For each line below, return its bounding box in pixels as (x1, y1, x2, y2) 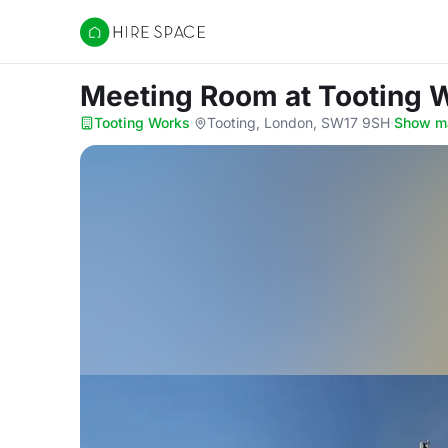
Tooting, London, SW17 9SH (207, 114, 390, 131)
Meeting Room (80, 79, 285, 113)
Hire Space (79, 32, 162, 52)
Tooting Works (94, 114, 190, 131)
